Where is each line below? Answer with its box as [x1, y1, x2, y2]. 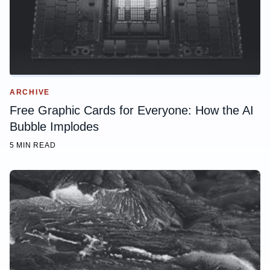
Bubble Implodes [10, 120, 99, 134]
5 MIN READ [10, 141, 56, 150]
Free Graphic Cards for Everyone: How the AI [10, 104, 254, 118]
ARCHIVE [10, 89, 51, 96]
